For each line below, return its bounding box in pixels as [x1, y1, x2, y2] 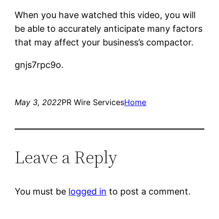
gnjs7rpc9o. [15, 59, 64, 70]
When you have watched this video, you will [15, 9, 196, 20]
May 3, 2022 [15, 97, 62, 107]
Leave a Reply [15, 145, 118, 169]
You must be [15, 186, 69, 197]
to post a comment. [107, 186, 191, 197]
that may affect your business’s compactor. [15, 37, 194, 47]
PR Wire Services [62, 97, 125, 107]
